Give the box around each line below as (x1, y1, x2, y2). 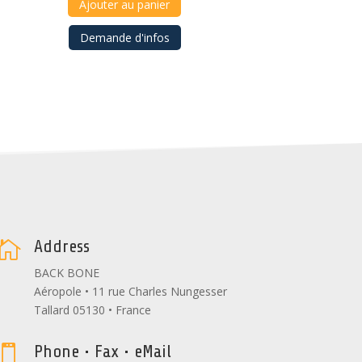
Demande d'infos (79, 30, 170, 46)
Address (34, 236, 90, 256)
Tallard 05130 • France (34, 301, 152, 318)
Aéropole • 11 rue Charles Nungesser (34, 283, 228, 299)
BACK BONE (34, 264, 100, 280)
